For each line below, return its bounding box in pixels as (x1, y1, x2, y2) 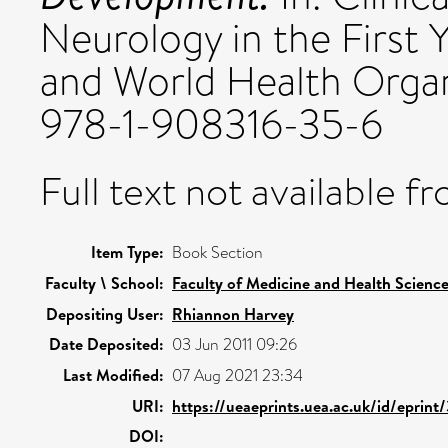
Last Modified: (63, 364, 164, 386)
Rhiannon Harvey (172, 303, 294, 325)
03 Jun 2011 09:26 (172, 333, 297, 356)
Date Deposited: (49, 333, 164, 355)
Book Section (172, 241, 263, 264)
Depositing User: (46, 303, 164, 325)
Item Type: (91, 241, 164, 263)
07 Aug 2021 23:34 (172, 364, 303, 387)
